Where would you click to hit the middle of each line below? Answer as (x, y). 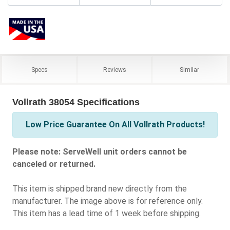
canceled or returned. (54, 164)
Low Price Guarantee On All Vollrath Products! (115, 125)
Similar (190, 70)
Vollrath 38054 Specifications (76, 102)
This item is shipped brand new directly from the (100, 189)
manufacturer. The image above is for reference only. (108, 201)
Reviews (114, 70)
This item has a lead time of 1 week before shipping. (107, 214)
